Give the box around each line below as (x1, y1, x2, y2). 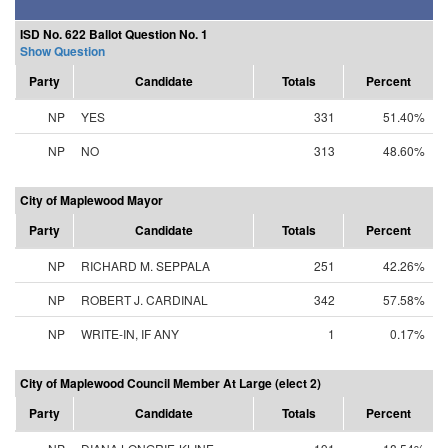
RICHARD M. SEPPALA (81, 257, 210, 274)
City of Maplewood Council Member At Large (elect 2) (20, 374, 321, 392)
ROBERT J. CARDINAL (81, 291, 208, 308)
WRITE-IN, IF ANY (81, 325, 179, 342)
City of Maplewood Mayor (20, 191, 166, 209)
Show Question (20, 42, 105, 60)
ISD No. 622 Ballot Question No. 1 (20, 25, 208, 43)
